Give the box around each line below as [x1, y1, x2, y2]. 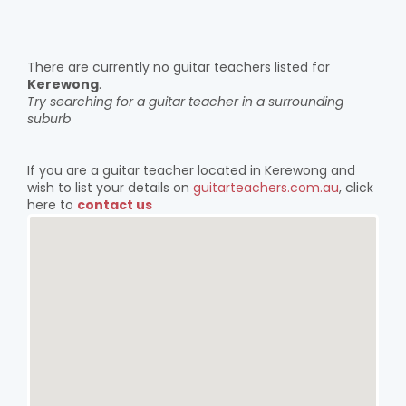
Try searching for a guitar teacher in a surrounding [27, 92, 343, 111]
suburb [27, 110, 71, 128]
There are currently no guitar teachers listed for [27, 58, 330, 76]
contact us [77, 196, 152, 214]
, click [339, 179, 373, 197]
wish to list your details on [27, 179, 193, 197]
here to [27, 196, 77, 214]
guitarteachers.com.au [193, 179, 339, 197]
